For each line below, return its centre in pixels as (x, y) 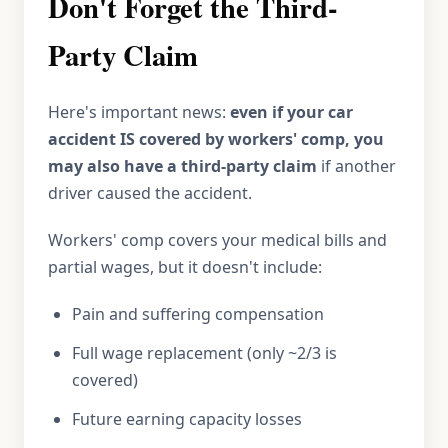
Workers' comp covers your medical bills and (217, 240)
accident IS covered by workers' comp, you (216, 139)
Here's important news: (139, 112)
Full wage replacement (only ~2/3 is (204, 353)
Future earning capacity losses (187, 419)
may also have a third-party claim (182, 166)
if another (356, 166)
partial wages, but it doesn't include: (185, 267)
